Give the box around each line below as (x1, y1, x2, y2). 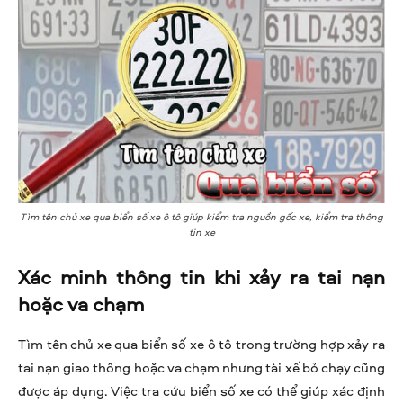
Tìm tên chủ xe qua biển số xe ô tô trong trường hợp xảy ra (18, 335, 385, 354)
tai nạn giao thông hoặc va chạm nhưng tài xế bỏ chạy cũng (18, 358, 385, 378)
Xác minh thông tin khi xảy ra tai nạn (18, 264, 385, 291)
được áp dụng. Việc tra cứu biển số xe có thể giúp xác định (18, 381, 385, 401)
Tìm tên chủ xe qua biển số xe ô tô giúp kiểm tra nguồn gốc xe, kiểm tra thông (20, 210, 383, 224)
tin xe (188, 225, 215, 239)
